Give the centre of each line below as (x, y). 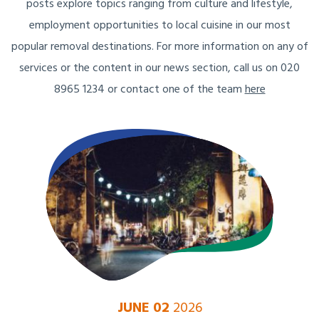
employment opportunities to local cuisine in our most (159, 26)
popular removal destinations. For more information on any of (159, 47)
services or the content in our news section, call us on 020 (159, 69)
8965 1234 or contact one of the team (149, 90)
